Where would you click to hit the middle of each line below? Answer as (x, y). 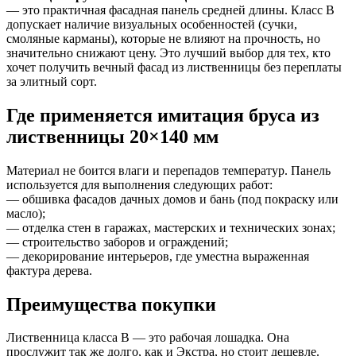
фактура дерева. (49, 270)
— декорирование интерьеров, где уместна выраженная (158, 256)
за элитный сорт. (52, 81)
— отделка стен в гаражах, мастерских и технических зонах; (171, 227)
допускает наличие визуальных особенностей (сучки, (152, 24)
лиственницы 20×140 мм (112, 136)
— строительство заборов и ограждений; (117, 242)
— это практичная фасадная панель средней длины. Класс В (170, 10)
